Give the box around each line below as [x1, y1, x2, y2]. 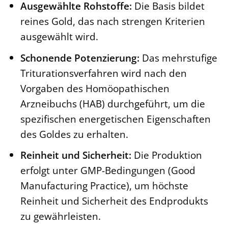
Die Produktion [131, 148, 202, 162]
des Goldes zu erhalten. [20, 127, 128, 141]
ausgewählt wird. [20, 30, 98, 44]
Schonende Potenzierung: [20, 50, 139, 65]
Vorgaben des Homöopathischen [20, 81, 169, 95]
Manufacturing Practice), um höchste [20, 179, 188, 193]
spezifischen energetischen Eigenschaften [20, 111, 211, 126]
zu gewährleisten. [20, 209, 101, 223]
